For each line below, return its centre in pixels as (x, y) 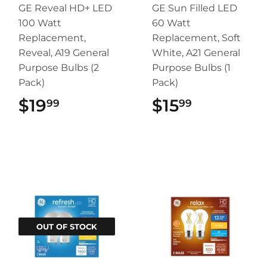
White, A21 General (196, 53)
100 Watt (40, 23)
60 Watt (171, 23)
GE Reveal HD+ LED (65, 8)
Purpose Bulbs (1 (191, 68)
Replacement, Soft (196, 38)
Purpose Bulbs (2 (59, 68)
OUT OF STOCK (67, 227)
